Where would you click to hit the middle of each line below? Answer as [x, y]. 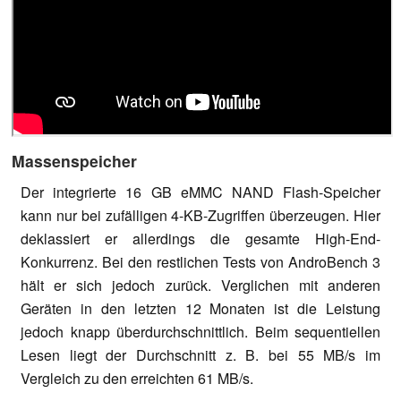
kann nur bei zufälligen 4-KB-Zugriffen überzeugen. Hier [200, 215]
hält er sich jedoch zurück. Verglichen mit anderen [200, 285]
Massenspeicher [74, 160]
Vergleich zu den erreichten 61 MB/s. [137, 378]
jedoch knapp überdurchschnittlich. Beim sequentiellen [200, 331]
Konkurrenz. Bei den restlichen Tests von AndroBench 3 [200, 261]
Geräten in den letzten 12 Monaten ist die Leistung [200, 308]
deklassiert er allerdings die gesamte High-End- [200, 238]
